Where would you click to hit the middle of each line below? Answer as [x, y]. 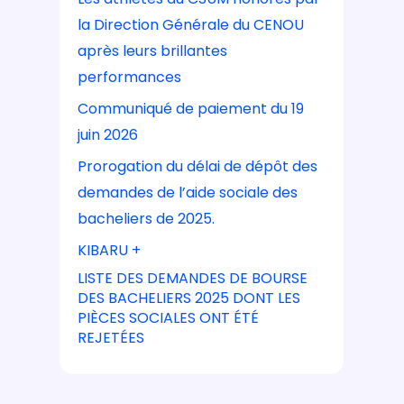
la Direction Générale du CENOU [191, 25]
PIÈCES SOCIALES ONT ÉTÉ [169, 318]
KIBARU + [110, 250]
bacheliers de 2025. [147, 219]
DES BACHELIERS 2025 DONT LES [189, 298]
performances [130, 77]
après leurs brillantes [153, 51]
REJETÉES [111, 338]
